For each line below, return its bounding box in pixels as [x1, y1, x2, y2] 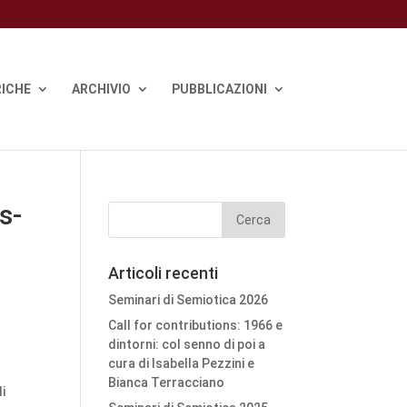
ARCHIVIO [71, 82, 131, 96]
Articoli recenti [108, 263, 219, 283]
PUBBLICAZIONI [171, 82, 267, 96]
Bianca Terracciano [108, 375, 225, 390]
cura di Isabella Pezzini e [108, 356, 255, 371]
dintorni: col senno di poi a [108, 337, 266, 352]
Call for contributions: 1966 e [108, 318, 283, 333]
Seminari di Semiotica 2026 [108, 293, 269, 307]
